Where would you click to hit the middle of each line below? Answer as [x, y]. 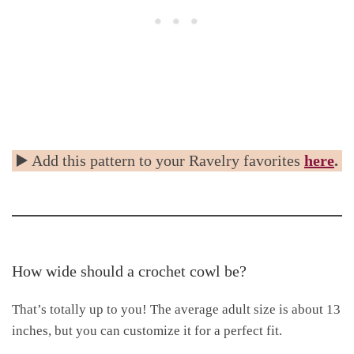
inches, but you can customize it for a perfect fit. [147, 330]
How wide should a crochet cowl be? [129, 271]
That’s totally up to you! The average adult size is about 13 [176, 309]
